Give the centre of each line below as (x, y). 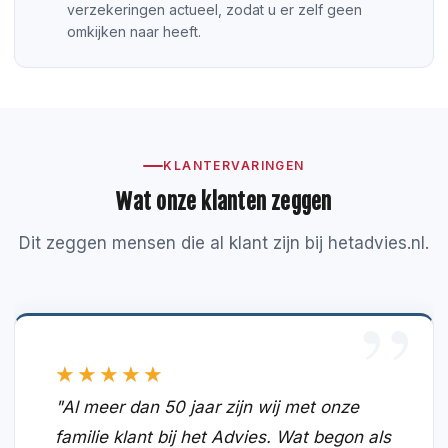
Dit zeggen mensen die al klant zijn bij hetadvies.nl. (224, 243)
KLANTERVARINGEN (234, 166)
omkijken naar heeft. (134, 31)
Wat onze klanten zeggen (224, 202)
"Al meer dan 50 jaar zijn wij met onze (207, 407)
